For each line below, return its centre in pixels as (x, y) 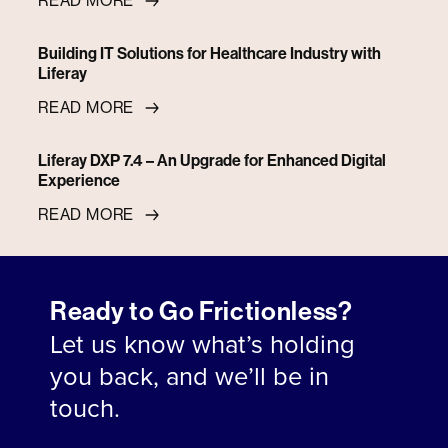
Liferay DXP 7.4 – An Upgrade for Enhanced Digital (212, 160)
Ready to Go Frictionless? (201, 311)
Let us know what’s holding (202, 344)
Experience (79, 180)
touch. (85, 408)
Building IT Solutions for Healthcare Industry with (209, 53)
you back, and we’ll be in (189, 376)
